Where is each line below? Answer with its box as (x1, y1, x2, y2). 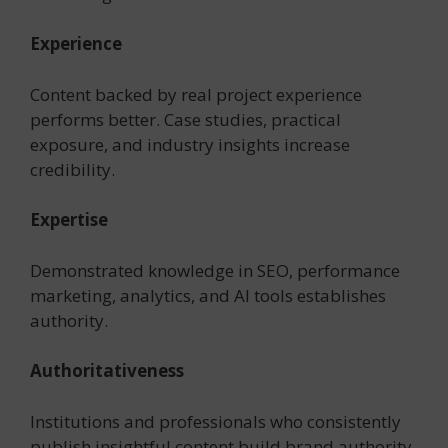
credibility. (30, 157, 115, 181)
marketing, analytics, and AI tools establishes (30, 283, 386, 307)
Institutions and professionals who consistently (30, 409, 401, 433)
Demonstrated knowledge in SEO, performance (30, 258, 400, 282)
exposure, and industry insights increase (30, 132, 350, 156)
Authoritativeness (30, 359, 184, 383)
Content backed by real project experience (30, 82, 362, 106)
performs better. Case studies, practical (30, 107, 341, 131)
